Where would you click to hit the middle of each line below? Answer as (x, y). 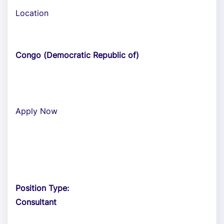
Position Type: (42, 188)
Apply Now (36, 111)
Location (32, 13)
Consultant (36, 202)
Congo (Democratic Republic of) (77, 55)
